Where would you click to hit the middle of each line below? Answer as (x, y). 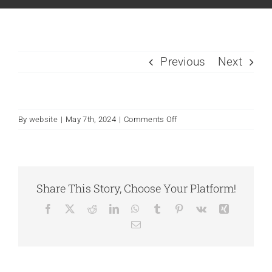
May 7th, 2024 (91, 119)
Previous (183, 61)
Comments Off (151, 119)
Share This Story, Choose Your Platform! (136, 188)
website (43, 119)
